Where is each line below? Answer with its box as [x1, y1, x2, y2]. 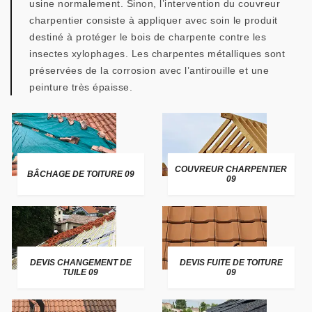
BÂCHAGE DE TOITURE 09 [26, 169, 134, 179]
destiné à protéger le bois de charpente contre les [29, 31, 266, 42]
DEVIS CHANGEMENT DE [29, 258, 132, 267]
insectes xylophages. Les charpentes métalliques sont [29, 48, 285, 59]
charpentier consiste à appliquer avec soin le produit [29, 15, 278, 26]
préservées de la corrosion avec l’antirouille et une [29, 65, 269, 76]
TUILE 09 [63, 267, 99, 277]
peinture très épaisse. [29, 81, 132, 93]
